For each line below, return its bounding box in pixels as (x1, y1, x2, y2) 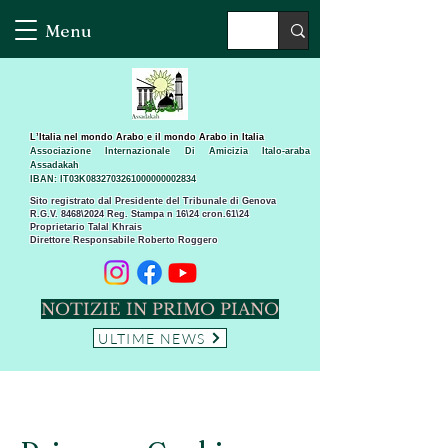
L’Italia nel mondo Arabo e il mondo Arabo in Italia (30, 132, 264, 142)
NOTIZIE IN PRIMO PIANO (41, 299, 279, 319)
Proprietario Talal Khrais (30, 222, 142, 232)
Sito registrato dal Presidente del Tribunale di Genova (30, 196, 276, 206)
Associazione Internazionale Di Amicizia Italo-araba (30, 146, 310, 156)
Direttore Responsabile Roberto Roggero (30, 235, 218, 245)
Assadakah (30, 160, 79, 170)
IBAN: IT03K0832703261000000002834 (30, 174, 196, 184)
